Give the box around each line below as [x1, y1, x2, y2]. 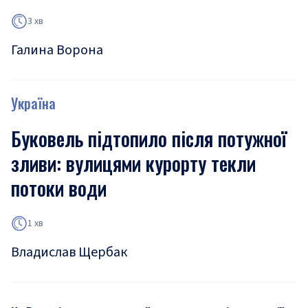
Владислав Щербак [11, 243, 127, 263]
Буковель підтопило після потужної [11, 124, 287, 153]
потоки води [11, 174, 107, 203]
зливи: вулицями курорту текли [11, 149, 256, 178]
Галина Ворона [11, 41, 103, 60]
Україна [11, 93, 56, 114]
